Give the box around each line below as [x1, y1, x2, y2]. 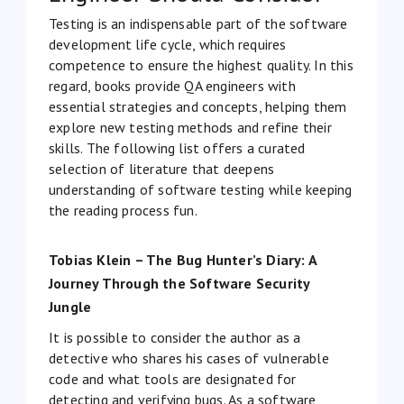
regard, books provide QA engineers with [49, 76, 296, 95]
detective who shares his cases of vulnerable [49, 348, 329, 367]
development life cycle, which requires [49, 34, 287, 53]
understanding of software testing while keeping [49, 179, 353, 198]
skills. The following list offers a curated [49, 138, 306, 157]
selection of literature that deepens [49, 159, 275, 178]
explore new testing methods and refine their [49, 117, 332, 136]
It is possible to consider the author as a [49, 327, 301, 346]
